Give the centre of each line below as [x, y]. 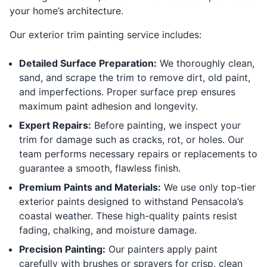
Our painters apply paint [162, 249]
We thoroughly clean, [206, 63]
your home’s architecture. [66, 10]
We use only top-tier [208, 187]
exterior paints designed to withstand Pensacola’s [131, 201]
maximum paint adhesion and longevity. [108, 106]
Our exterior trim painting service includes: [105, 34]
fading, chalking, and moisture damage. [108, 230]
